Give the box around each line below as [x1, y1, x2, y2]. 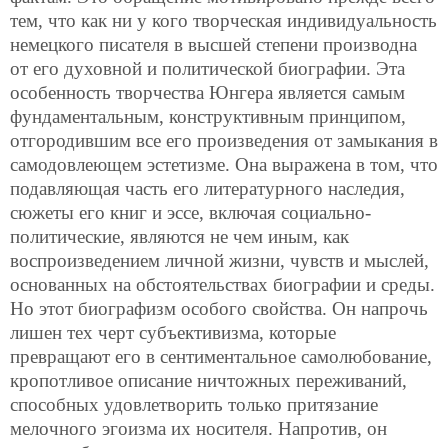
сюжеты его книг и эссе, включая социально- [10, 201, 371, 223]
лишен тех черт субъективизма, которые [10, 321, 336, 343]
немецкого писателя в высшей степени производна [10, 33, 417, 55]
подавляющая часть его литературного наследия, [10, 177, 405, 199]
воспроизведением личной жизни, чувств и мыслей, [10, 249, 429, 271]
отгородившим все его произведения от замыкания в [10, 129, 438, 151]
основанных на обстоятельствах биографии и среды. [10, 273, 435, 295]
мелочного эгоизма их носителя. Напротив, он [10, 417, 387, 439]
